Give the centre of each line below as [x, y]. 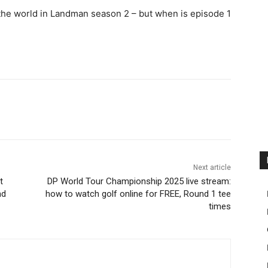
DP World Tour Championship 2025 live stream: [139, 182]
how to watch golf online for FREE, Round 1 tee [138, 194]
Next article [212, 168]
